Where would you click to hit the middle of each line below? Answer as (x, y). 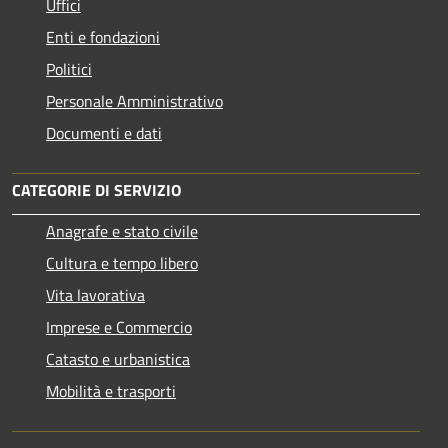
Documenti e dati (104, 132)
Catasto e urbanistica (118, 358)
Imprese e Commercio (119, 326)
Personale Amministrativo (134, 100)
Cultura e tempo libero (122, 262)
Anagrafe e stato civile (122, 230)
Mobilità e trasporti (111, 390)
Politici (69, 68)
